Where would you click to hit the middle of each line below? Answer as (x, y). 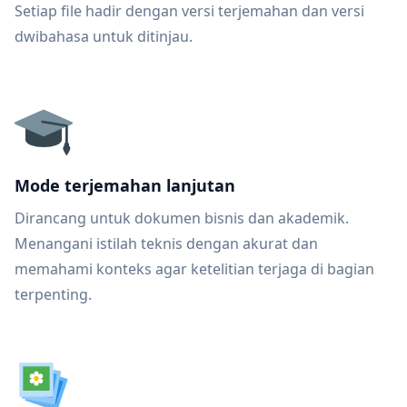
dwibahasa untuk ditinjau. (104, 36)
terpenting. (53, 294)
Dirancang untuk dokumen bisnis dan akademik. (182, 218)
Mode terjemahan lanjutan (125, 185)
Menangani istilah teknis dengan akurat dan (166, 243)
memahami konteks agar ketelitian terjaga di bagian (194, 269)
